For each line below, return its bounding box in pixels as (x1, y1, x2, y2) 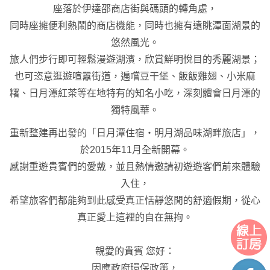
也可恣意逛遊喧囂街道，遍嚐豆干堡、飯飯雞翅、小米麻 (14, 71, 256, 81)
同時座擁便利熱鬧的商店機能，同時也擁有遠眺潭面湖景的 (10, 20, 260, 31)
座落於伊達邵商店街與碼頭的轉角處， (53, 3, 217, 14)
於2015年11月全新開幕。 (80, 144, 190, 155)
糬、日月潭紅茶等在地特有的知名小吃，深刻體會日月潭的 (10, 87, 260, 98)
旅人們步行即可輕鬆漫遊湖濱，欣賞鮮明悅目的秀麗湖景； (10, 54, 260, 64)
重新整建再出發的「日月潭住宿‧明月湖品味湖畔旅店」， (10, 127, 260, 138)
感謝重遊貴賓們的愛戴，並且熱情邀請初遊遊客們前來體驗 (10, 161, 260, 172)
